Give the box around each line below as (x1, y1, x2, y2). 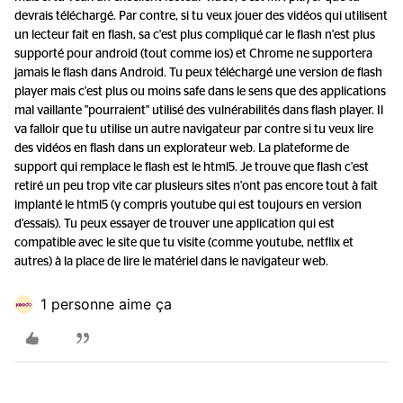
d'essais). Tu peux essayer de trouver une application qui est (14, 218, 335, 230)
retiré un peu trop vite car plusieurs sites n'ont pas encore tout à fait (14, 180, 378, 193)
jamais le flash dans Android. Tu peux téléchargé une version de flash (14, 67, 382, 79)
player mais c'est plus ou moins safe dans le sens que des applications (14, 85, 386, 98)
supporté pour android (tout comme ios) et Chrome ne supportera (14, 48, 372, 60)
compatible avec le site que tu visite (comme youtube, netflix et (14, 237, 354, 249)
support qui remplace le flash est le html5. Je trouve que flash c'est (14, 161, 369, 174)
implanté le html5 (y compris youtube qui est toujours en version (14, 199, 362, 211)
